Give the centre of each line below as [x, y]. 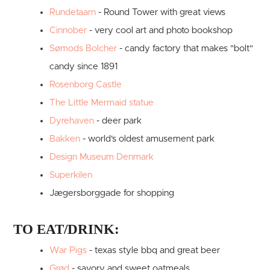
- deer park [118, 121]
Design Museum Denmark [102, 157]
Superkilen [71, 175]
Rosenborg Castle [86, 84]
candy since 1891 [84, 66]
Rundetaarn [73, 12]
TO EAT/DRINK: [67, 229]
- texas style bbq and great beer [154, 250]
